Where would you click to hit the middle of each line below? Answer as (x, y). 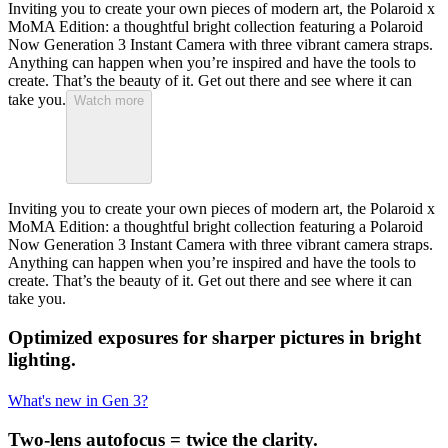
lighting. (42, 359)
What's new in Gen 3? (78, 401)
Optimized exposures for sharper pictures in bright (214, 337)
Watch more (109, 101)
